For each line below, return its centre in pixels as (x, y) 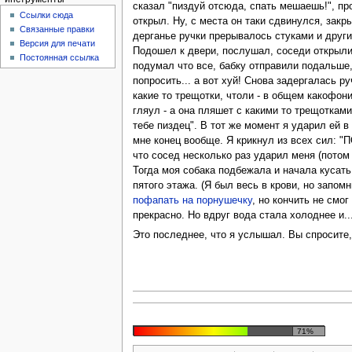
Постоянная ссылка (60, 58)
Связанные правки (57, 29)
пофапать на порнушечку (192, 200)
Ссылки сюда (47, 15)
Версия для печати (58, 44)
